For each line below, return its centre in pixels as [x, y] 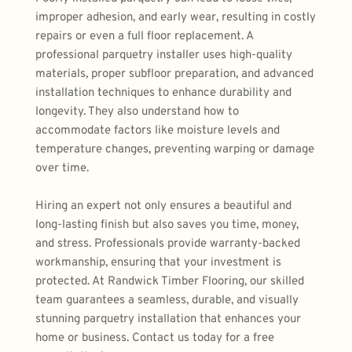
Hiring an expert [78, 206]
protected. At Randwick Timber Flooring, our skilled [170, 281]
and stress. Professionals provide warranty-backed [168, 244]
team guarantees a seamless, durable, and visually [167, 300]
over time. [62, 168]
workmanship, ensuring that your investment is [158, 262]
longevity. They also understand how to [137, 112]
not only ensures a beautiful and [206, 206]
